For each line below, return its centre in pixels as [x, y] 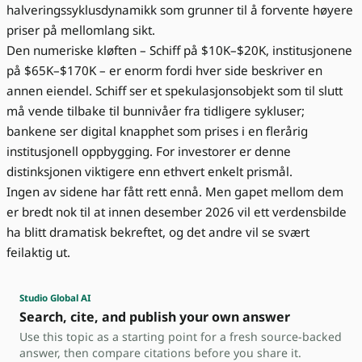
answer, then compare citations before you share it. [160, 352]
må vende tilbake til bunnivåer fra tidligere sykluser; [156, 110]
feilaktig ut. [38, 252]
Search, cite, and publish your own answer [154, 316]
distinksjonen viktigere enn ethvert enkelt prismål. [149, 171]
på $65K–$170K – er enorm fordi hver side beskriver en [164, 70]
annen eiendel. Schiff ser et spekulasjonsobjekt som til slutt [175, 90]
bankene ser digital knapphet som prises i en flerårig [157, 130]
